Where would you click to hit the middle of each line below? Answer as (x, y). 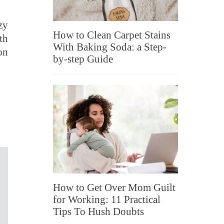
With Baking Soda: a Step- (110, 47)
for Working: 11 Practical (107, 199)
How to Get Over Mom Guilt (114, 187)
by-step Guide (83, 59)
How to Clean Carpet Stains (112, 35)
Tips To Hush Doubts (98, 211)
